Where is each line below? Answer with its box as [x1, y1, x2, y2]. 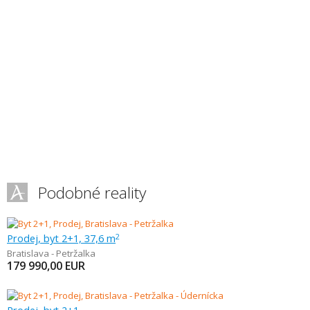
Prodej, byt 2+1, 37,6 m [7, 231, 116, 245]
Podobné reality [38, 182, 146, 203]
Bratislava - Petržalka [7, 247, 95, 259]
